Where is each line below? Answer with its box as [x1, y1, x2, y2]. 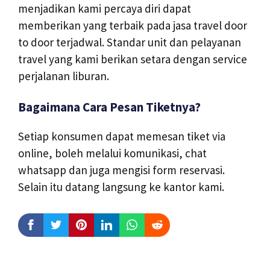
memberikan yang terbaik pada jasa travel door [18, 18, 247, 33]
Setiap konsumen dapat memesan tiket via [18, 129, 225, 144]
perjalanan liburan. [18, 69, 109, 84]
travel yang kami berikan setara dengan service [18, 52, 247, 67]
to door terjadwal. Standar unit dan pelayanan [18, 35, 241, 50]
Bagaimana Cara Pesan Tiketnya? [18, 99, 201, 116]
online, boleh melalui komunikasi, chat [18, 146, 207, 161]
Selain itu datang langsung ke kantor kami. [18, 180, 224, 195]
